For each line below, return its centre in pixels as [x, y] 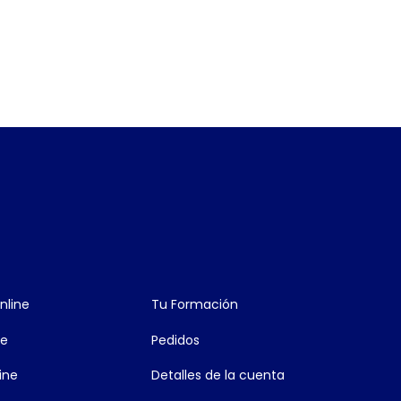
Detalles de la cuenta [218, 375]
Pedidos [175, 340]
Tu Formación [194, 305]
